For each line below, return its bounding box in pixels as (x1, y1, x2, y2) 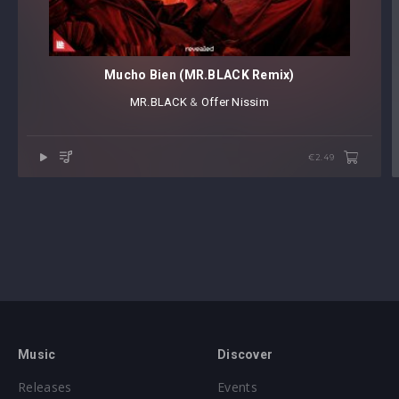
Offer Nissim (200, 95, 269, 110)
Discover (217, 347, 273, 362)
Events (217, 379, 257, 395)
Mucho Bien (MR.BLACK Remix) (104, 68, 295, 83)
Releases (18, 379, 72, 395)
